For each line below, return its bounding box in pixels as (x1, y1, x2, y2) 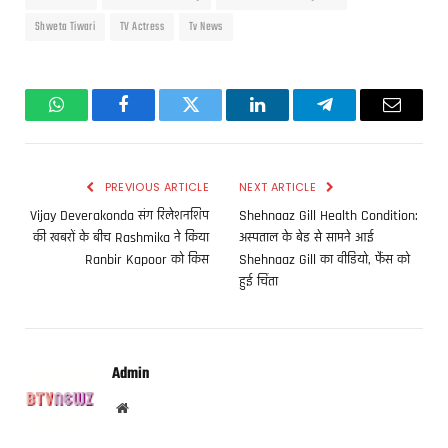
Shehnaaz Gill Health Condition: (239, 207, 418, 226)
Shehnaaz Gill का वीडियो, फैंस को (239, 251, 410, 270)
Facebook (122, 110, 192, 129)
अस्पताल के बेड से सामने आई (239, 229, 374, 248)
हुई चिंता (239, 273, 278, 292)
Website (127, 400, 172, 415)
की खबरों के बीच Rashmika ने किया (33, 229, 209, 248)
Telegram (323, 110, 391, 129)
